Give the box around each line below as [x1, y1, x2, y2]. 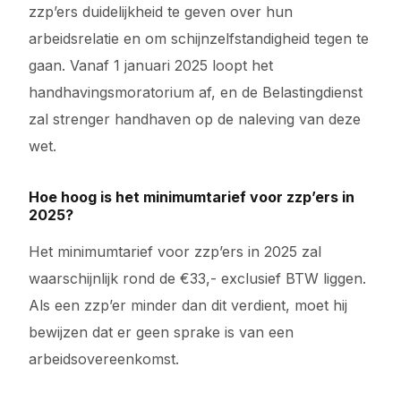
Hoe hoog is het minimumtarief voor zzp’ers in [29, 188, 355, 206]
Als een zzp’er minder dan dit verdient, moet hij [29, 296, 348, 314]
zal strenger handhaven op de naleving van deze [29, 110, 362, 128]
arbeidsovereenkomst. [29, 350, 180, 368]
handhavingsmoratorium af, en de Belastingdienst [29, 83, 363, 101]
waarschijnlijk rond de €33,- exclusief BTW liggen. [29, 269, 367, 287]
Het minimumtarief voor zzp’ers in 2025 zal [29, 243, 322, 260]
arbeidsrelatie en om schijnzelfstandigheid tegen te [29, 30, 370, 47]
